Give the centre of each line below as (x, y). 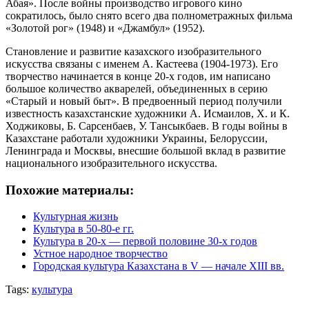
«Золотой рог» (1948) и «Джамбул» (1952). (105, 28)
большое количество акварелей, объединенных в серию (137, 88)
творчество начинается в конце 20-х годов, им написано (138, 76)
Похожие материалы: (70, 190)
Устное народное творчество (100, 254)
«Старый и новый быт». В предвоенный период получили (144, 101)
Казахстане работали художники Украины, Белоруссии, (137, 138)
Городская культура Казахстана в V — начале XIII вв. (159, 266)
